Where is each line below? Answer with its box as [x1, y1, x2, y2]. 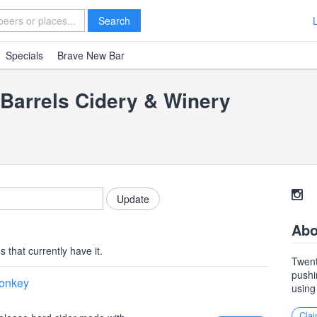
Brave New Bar [57, 48, 125, 62]
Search [98, 13, 130, 28]
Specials [6, 48, 43, 62]
